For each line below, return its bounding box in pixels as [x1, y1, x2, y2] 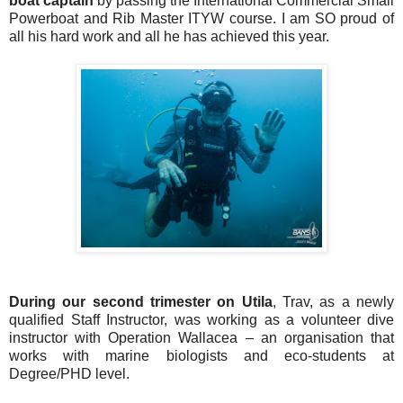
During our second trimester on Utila [9, 293, 273, 309]
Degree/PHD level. [9, 365, 130, 381]
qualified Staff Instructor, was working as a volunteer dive [9, 311, 394, 327]
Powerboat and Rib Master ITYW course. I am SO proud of [9, 10, 394, 26]
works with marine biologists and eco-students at [9, 347, 394, 363]
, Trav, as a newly [272, 293, 395, 309]
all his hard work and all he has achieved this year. [9, 28, 329, 44]
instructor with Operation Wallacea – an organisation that [9, 329, 394, 345]
